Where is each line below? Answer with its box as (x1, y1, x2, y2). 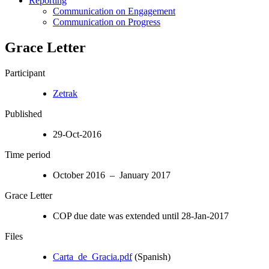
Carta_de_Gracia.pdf (53, 251, 132, 262)
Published (5, 108, 42, 119)
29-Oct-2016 (53, 128, 101, 139)
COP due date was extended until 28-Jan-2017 (53, 210, 229, 221)
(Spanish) (132, 251, 171, 262)
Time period (5, 149, 50, 160)
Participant (5, 67, 45, 78)
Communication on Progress (53, 16, 160, 27)
